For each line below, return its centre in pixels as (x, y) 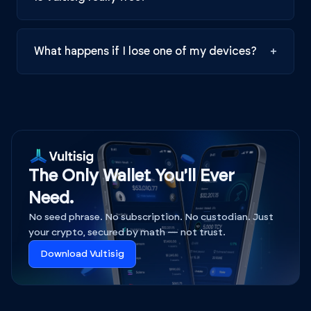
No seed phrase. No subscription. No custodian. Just (151, 218)
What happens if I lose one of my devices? (145, 51)
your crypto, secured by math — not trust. (127, 233)
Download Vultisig (82, 254)
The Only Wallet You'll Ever (132, 177)
